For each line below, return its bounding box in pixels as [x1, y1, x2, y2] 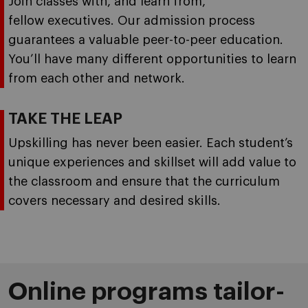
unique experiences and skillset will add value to [8, 156, 296, 168]
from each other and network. [8, 72, 185, 85]
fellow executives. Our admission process [8, 14, 255, 27]
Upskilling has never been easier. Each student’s [8, 137, 293, 149]
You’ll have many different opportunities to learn [8, 53, 296, 65]
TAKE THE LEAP [8, 111, 122, 126]
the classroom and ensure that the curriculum [8, 175, 280, 188]
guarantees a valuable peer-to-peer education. [8, 34, 283, 46]
